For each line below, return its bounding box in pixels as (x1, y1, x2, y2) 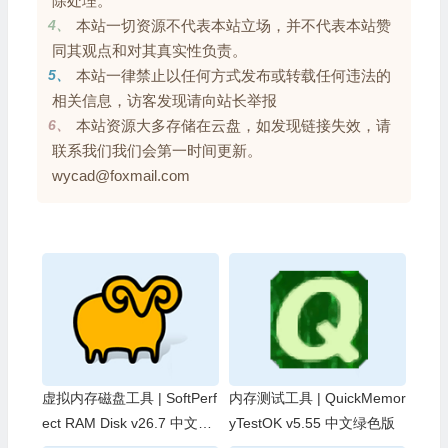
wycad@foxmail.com (51, 166, 190, 184)
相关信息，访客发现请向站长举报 (51, 91, 277, 109)
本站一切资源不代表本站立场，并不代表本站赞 (75, 16, 391, 34)
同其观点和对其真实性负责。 (51, 41, 247, 59)
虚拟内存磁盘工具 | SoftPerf (41, 389, 217, 406)
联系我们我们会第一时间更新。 (51, 141, 262, 159)
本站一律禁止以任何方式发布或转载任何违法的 (75, 66, 391, 84)
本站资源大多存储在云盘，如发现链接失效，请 (75, 116, 391, 134)
